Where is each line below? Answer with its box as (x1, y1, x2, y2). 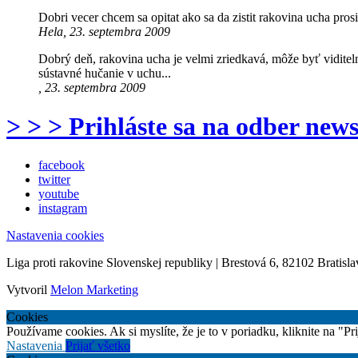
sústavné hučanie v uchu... (38, 66, 171, 80)
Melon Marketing (50, 283, 138, 297)
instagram (38, 201, 87, 216)
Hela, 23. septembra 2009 (38, 24, 170, 38)
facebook (38, 158, 85, 173)
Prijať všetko (66, 339, 130, 353)
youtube (38, 187, 79, 201)
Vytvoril (6, 283, 50, 297)
